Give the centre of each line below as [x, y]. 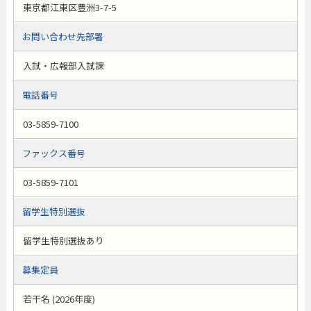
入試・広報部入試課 [63, 66]
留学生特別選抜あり [63, 241]
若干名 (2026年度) [59, 299]
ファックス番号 [53, 153]
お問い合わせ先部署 [62, 36]
